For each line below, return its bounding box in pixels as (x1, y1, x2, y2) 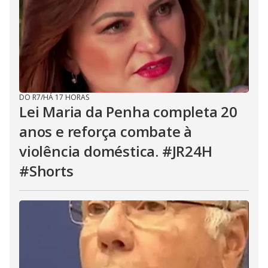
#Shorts (19, 161, 74, 181)
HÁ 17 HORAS (43, 92, 89, 103)
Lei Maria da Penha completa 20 (19, 102, 237, 122)
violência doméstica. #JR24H (19, 141, 212, 162)
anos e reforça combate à (19, 121, 193, 142)
